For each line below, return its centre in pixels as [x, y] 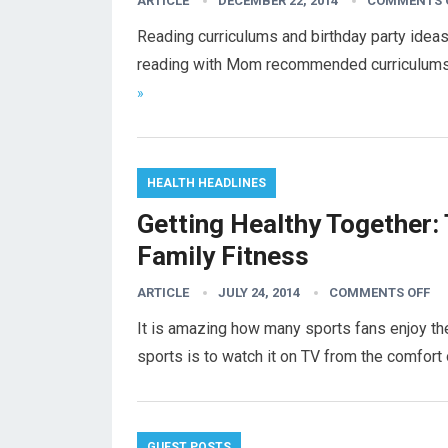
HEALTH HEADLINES [206, 183]
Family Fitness [223, 256]
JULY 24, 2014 [259, 292]
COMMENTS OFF [379, 292]
